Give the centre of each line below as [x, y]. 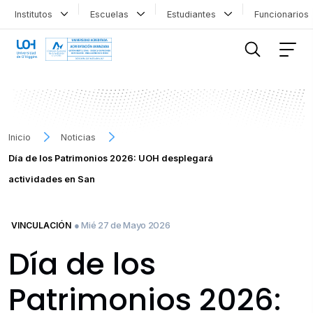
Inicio [20, 137]
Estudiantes [194, 14]
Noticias [79, 137]
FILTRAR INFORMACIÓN [66, 22]
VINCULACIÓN [41, 225]
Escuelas [112, 14]
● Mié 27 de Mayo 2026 [122, 225]
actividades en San [52, 179]
